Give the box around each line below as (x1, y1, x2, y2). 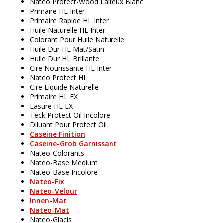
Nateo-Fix (30, 177, 64, 186)
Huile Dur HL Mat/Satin (30, 44, 104, 54)
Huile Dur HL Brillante (30, 54, 99, 63)
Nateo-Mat (30, 205, 69, 215)
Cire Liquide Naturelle (30, 82, 99, 92)
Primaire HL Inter (30, 6, 85, 16)
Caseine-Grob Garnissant (30, 139, 117, 148)
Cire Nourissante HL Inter (30, 63, 111, 73)
